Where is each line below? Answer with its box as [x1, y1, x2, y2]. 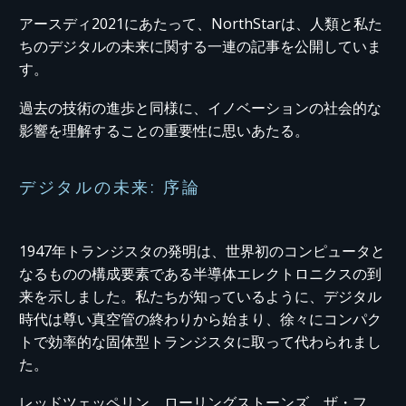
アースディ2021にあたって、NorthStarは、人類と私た [19, 14, 382, 34]
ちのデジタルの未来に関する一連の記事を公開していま [19, 36, 382, 57]
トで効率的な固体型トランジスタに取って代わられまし [19, 331, 382, 352]
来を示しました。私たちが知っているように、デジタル [19, 285, 382, 306]
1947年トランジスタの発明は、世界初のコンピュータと [19, 240, 385, 261]
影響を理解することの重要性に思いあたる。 [19, 120, 309, 140]
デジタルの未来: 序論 [19, 176, 201, 198]
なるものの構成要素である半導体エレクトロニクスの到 [19, 263, 382, 284]
